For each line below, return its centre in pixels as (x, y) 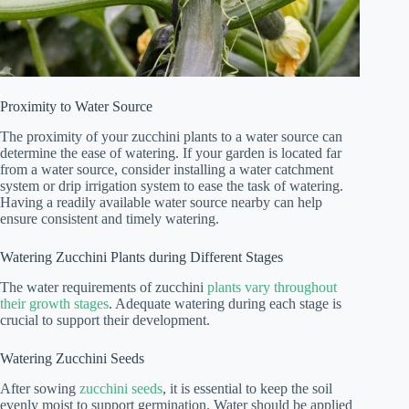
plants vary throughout (272, 287)
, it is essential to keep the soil (247, 388)
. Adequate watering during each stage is (225, 303)
